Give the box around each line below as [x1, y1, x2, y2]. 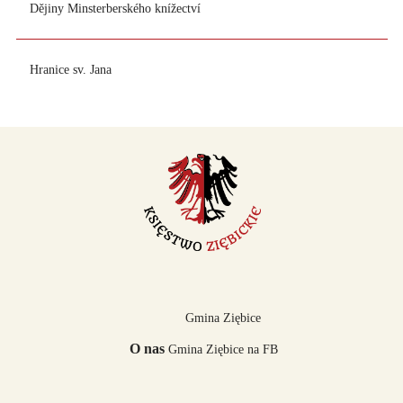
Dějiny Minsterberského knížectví [30, 2, 201, 15]
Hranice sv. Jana [30, 63, 112, 76]
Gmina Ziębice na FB [167, 343, 278, 356]
